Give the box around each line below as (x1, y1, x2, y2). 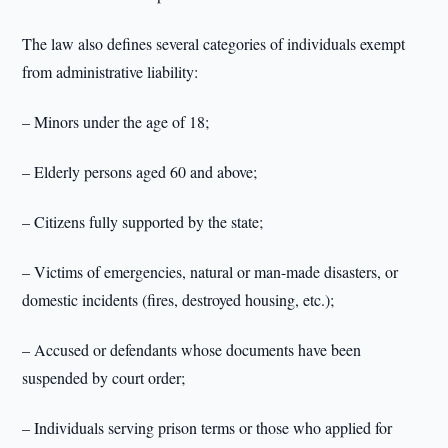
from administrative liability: (22, 61, 199, 82)
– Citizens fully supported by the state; (22, 211, 264, 232)
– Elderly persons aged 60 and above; (22, 161, 258, 182)
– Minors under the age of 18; (22, 111, 210, 132)
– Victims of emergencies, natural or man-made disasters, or (22, 261, 399, 282)
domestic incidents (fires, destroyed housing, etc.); (22, 289, 335, 310)
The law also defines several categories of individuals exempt (22, 33, 406, 54)
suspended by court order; (22, 367, 186, 388)
